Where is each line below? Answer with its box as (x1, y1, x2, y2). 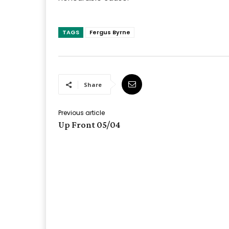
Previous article (58, 108, 105, 118)
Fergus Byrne (89, 28, 130, 37)
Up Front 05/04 (58, 120, 120, 130)
